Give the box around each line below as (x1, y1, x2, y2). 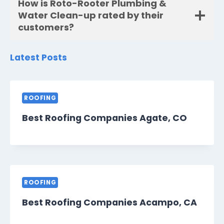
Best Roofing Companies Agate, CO (22, 112, 187, 124)
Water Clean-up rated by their (18, 9, 163, 22)
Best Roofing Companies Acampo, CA (22, 196, 197, 209)
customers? (18, 21, 74, 34)
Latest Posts (10, 51, 67, 64)
